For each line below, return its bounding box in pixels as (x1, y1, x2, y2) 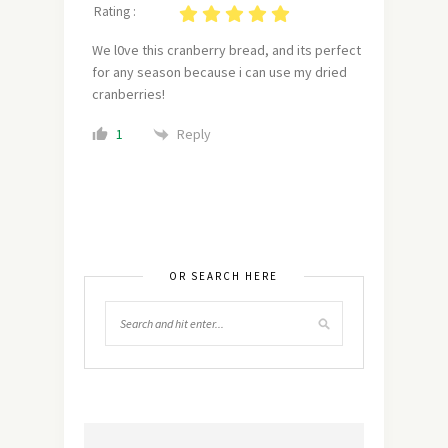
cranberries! (92, 85, 165, 104)
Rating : (94, 3, 136, 21)
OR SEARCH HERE (169, 269, 278, 284)
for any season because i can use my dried (92, 63, 347, 82)
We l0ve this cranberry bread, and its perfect (92, 41, 361, 60)
